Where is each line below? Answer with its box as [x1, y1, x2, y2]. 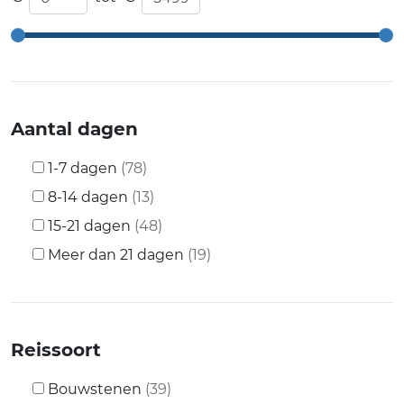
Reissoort [11, 339, 101, 361]
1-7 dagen [44, 160, 121, 177]
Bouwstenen [44, 381, 145, 398]
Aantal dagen [11, 118, 138, 140]
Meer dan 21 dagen [44, 246, 188, 263]
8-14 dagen [44, 188, 132, 206]
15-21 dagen [44, 217, 134, 234]
